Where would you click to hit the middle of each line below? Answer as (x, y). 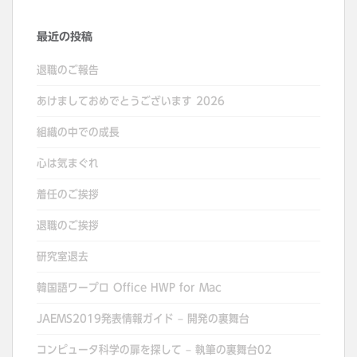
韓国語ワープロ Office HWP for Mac (129, 288)
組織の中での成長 (78, 133)
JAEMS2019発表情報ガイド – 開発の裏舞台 (143, 319)
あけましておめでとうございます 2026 (131, 102)
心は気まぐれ (68, 164)
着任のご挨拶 (68, 195)
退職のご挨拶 (68, 226)
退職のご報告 (68, 71)
